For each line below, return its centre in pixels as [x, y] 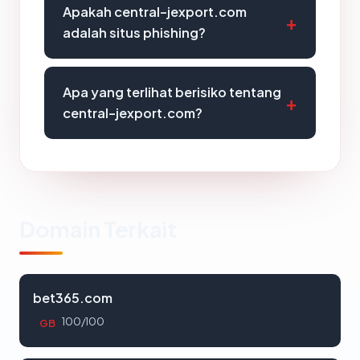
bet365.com [73, 297]
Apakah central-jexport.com [155, 11]
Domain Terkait [98, 229]
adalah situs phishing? [134, 32]
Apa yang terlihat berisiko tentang [172, 92]
